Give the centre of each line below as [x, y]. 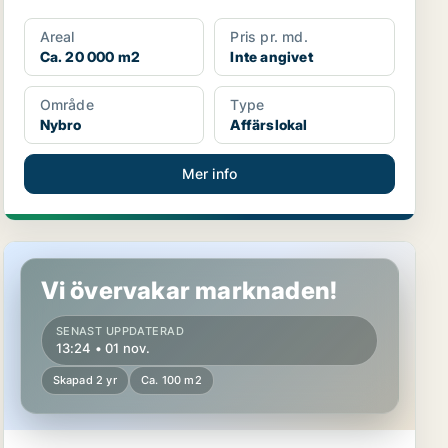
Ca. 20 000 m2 [90, 56]
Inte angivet [271, 56]
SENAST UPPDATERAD [120, 331]
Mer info [209, 173]
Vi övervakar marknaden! [189, 290]
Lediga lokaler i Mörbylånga [112, 252]
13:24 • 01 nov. [103, 348]
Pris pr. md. [269, 36]
